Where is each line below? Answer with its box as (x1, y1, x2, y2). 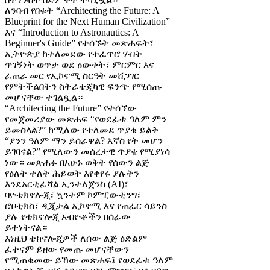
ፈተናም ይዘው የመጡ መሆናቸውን (5, 244, 129, 255)
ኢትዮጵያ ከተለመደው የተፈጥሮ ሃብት (5, 49, 142, 60)
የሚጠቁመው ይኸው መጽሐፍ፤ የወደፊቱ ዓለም (5, 255, 173, 266)
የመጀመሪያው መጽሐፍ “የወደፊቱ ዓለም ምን (5, 114, 166, 125)
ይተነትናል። (5, 222, 47, 233)
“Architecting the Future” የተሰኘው (5, 103, 137, 114)
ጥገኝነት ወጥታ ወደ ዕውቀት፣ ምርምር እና (5, 60, 154, 71)
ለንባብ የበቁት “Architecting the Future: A (5, 5, 159, 16)
